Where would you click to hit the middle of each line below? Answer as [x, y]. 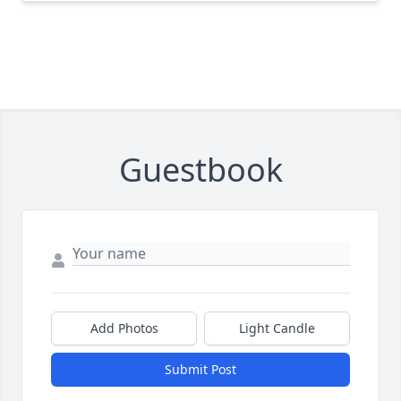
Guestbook [200, 170]
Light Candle [277, 328]
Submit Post [200, 369]
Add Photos [124, 328]
